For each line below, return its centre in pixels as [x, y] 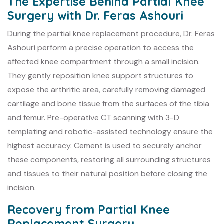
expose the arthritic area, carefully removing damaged [106, 89]
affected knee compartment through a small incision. [104, 61]
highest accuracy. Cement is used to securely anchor [105, 145]
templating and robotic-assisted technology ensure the [110, 131]
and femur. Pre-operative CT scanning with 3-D [93, 117]
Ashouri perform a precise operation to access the [101, 47]
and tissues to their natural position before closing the [107, 173]
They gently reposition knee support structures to [100, 75]
